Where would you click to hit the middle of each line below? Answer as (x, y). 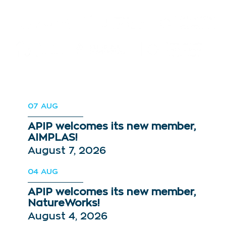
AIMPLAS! (53, 138)
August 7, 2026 (67, 151)
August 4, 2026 (68, 216)
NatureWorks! (64, 203)
